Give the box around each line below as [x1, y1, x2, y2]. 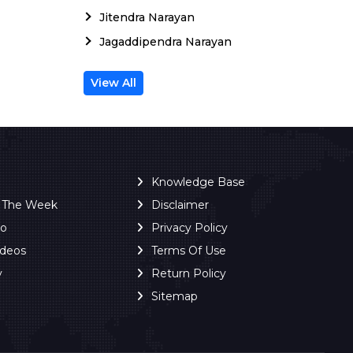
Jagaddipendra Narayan [99, 34, 232, 49]
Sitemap [151, 288, 198, 303]
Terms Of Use [151, 243, 226, 258]
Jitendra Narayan [99, 9, 195, 24]
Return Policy [151, 266, 226, 281]
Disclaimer [151, 197, 209, 212]
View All [91, 75, 136, 90]
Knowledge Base [151, 174, 245, 189]
